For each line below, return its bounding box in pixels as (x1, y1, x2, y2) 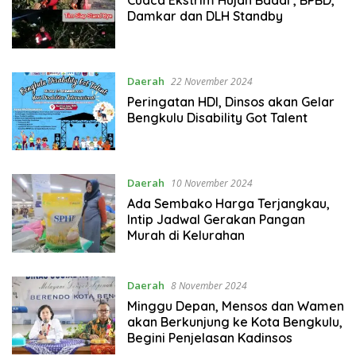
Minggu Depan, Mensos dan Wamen (126, 297, 344, 314)
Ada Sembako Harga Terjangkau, (126, 195, 330, 212)
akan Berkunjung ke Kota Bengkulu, (126, 313, 342, 330)
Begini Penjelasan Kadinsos (126, 329, 292, 346)
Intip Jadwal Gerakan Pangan (126, 211, 305, 228)
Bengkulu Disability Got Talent (126, 109, 308, 126)
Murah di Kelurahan (126, 227, 245, 244)
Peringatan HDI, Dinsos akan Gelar (126, 93, 335, 110)
